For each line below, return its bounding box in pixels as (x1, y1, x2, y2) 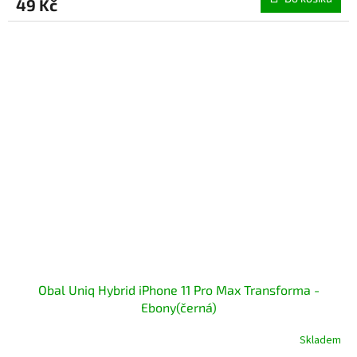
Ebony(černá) (140, 300, 217, 316)
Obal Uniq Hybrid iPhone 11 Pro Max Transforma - (37, 282, 320, 298)
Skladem (300, 331, 341, 348)
